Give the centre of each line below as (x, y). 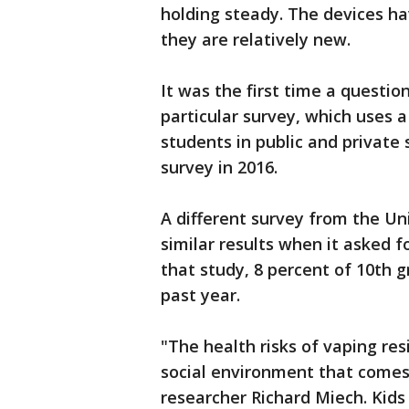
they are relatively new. (256, 39)
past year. (200, 295)
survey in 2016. (219, 167)
